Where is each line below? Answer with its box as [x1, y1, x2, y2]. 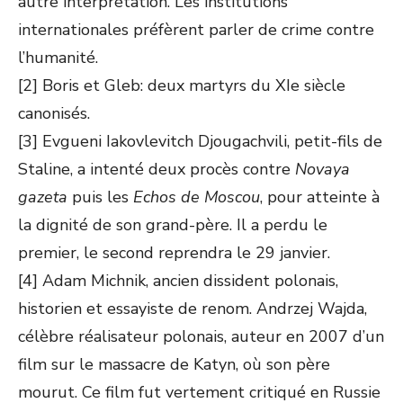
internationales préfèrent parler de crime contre [18, 19, 374, 40]
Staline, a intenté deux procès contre [18, 158, 295, 180]
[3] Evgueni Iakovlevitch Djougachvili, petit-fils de [18, 130, 382, 152]
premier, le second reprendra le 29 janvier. [18, 242, 330, 264]
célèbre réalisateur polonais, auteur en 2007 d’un [18, 326, 384, 347]
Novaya [295, 158, 350, 180]
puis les [67, 186, 133, 208]
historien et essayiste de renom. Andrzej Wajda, [18, 298, 367, 319]
